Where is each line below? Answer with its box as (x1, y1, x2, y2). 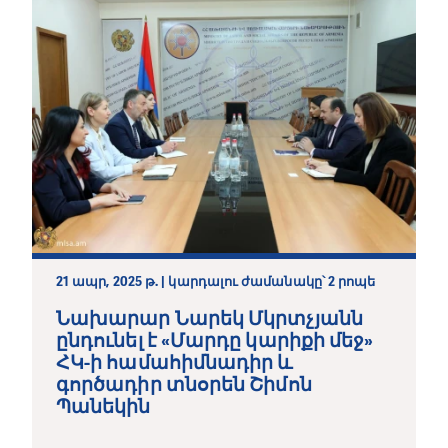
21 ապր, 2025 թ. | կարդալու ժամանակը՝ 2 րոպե (56, 272, 376, 290)
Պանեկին (56, 393, 151, 419)
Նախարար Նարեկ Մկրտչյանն (56, 305, 363, 331)
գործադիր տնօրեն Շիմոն (56, 371, 312, 397)
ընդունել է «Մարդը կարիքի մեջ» (56, 327, 374, 353)
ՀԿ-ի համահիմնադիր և (56, 349, 293, 375)
